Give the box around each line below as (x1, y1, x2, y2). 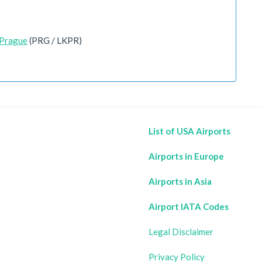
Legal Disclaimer (149, 226, 213, 237)
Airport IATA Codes (149, 201, 229, 212)
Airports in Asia (149, 176, 212, 187)
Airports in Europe (149, 151, 224, 161)
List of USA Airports (149, 126, 230, 136)
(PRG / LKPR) (27, 35, 82, 46)
